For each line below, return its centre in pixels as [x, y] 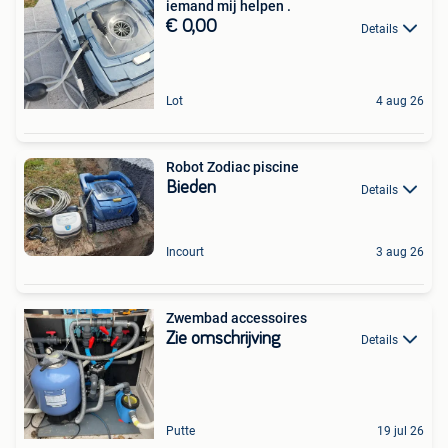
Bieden [191, 188]
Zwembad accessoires [236, 317]
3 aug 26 [400, 251]
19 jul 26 [400, 430]
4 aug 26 [400, 101]
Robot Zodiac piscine [232, 167]
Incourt [185, 251]
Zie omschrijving [223, 338]
